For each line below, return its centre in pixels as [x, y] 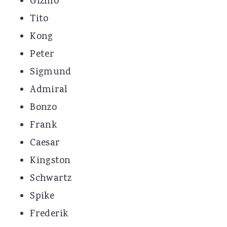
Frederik [49, 214]
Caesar [45, 143]
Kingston [50, 161]
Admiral [49, 90]
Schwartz [51, 179]
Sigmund [51, 72]
